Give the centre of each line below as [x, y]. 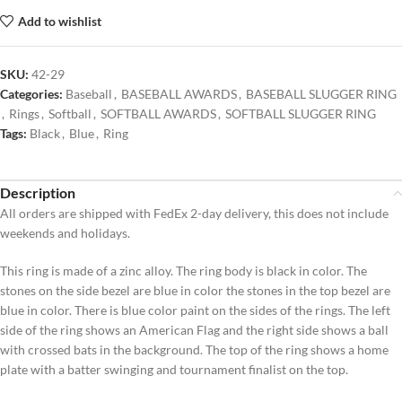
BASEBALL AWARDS [179, 94]
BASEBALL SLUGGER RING [321, 94]
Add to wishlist [59, 21]
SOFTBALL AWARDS [158, 114]
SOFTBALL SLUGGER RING [301, 114]
